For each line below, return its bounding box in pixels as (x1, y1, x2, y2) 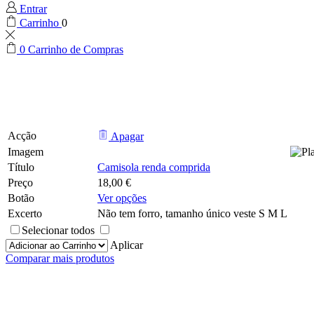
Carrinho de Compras (28, 43, 123, 55)
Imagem (8, 146, 43, 158)
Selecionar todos (22, 224, 95, 237)
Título (8, 161, 34, 174)
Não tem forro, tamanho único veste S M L (97, 207, 287, 220)
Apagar (111, 130, 144, 143)
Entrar (20, 3, 47, 15)
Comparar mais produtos (6, 252, 114, 265)
